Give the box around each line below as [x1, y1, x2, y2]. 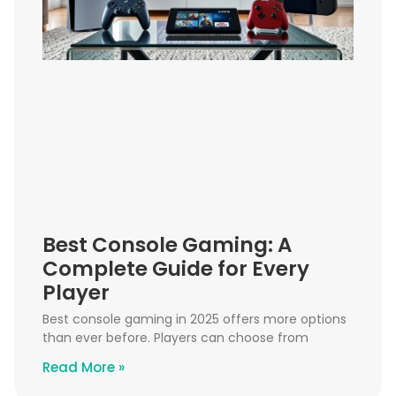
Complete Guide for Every [42, 255, 309, 284]
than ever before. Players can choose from [42, 329, 308, 347]
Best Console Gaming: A [42, 231, 292, 260]
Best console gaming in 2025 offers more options [42, 310, 346, 329]
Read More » [42, 358, 125, 377]
